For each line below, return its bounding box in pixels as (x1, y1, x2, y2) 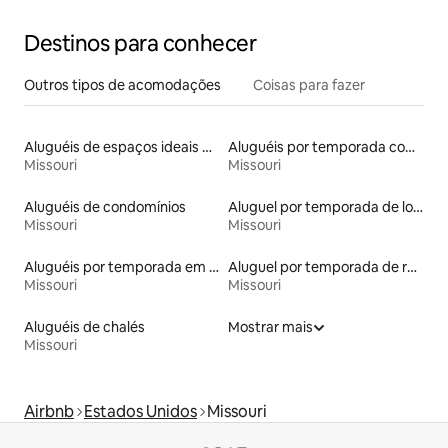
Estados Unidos (84, 401, 197, 423)
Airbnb (24, 401, 74, 423)
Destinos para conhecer (24, 29, 257, 59)
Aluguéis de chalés (24, 318, 145, 337)
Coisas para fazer (253, 76, 365, 95)
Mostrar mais (228, 318, 313, 337)
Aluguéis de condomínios (24, 198, 186, 217)
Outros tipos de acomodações (24, 76, 221, 95)
